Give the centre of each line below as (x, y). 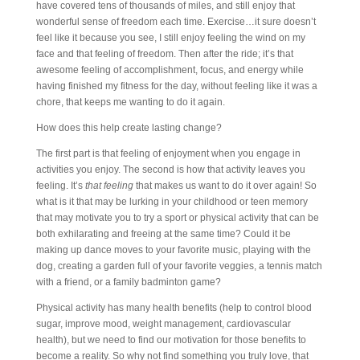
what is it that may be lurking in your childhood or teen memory (172, 201)
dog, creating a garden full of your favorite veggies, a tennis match (179, 266)
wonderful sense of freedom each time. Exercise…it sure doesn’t (176, 21)
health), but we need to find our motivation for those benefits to (171, 340)
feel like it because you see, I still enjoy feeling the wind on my (170, 37)
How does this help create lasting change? (129, 127)
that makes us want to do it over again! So (225, 185)
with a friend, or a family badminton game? (128, 282)
